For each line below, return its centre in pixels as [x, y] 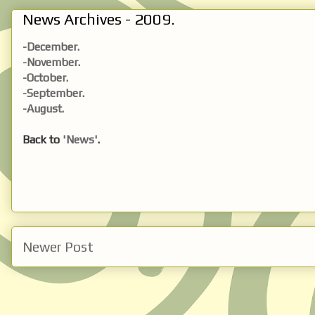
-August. [43, 108]
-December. [51, 46]
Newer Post [58, 246]
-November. [51, 62]
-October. [45, 77]
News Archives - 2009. [99, 19]
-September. [53, 93]
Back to [43, 139]
